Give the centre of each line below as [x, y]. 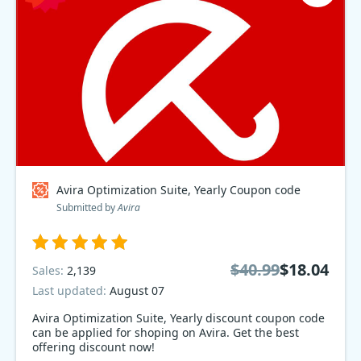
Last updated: [71, 290]
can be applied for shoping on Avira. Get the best [166, 332]
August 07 [137, 290]
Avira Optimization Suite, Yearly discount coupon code [119, 318]
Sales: [50, 270]
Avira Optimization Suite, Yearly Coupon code [178, 190]
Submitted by [87, 207]
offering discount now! [93, 347]
